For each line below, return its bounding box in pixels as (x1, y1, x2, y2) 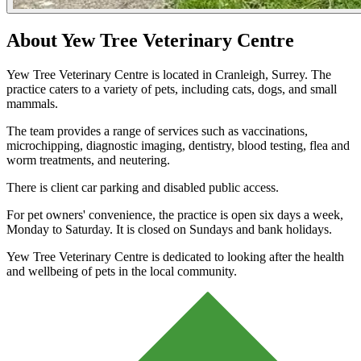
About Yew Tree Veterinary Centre (6, 30, 294, 52)
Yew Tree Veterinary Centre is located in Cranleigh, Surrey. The (6, 68, 331, 82)
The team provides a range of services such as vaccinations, (6, 124, 308, 139)
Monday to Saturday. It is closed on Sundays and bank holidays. (6, 222, 332, 237)
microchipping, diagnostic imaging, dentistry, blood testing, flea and (6, 139, 350, 153)
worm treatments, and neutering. (6, 153, 170, 168)
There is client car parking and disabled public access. (6, 180, 279, 195)
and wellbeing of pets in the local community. (6, 264, 237, 279)
